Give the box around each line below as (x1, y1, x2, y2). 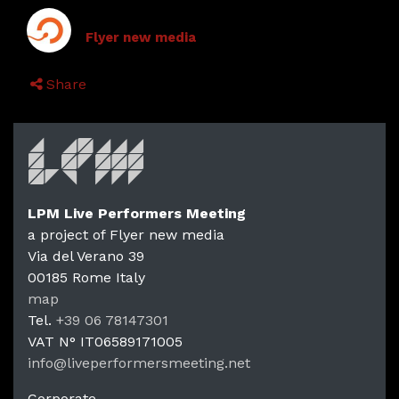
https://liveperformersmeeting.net (27, 375, 258, 393)
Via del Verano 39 (28, 248, 144, 265)
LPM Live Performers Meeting (28, 205, 246, 223)
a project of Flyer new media (28, 226, 224, 244)
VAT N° (28, 333, 80, 351)
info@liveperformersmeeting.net (28, 354, 250, 372)
